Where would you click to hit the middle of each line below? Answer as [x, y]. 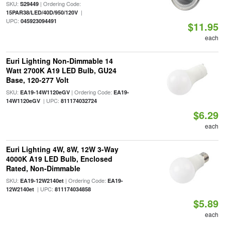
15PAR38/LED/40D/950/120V [42, 12]
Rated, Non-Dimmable [43, 168]
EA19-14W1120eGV [45, 92]
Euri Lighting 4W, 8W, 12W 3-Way [62, 149]
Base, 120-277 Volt [37, 80]
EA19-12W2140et [42, 181]
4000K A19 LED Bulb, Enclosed [59, 159]
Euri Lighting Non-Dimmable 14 [59, 61]
